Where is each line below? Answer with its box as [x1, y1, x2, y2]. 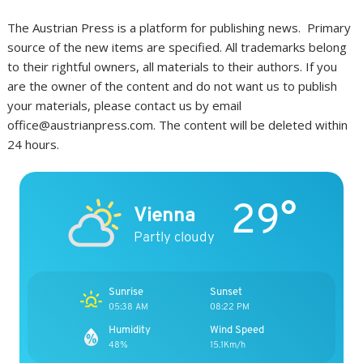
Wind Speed [210, 322, 264, 337]
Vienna [134, 201, 195, 227]
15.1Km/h [210, 339, 246, 351]
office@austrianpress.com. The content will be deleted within [7, 116, 348, 133]
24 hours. [7, 135, 60, 152]
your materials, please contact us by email [7, 96, 246, 113]
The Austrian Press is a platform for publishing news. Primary [7, 19, 352, 36]
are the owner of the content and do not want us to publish [7, 77, 338, 94]
